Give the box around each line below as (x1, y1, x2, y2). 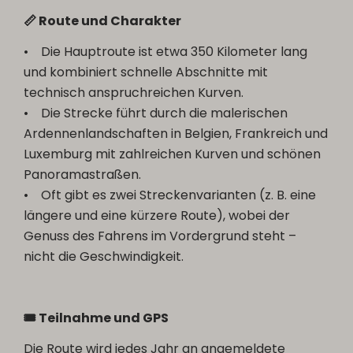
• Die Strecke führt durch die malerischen (24, 104, 288, 123)
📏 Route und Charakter (24, 12, 182, 31)
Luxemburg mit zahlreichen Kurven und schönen (24, 145, 321, 164)
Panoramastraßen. (24, 165, 142, 184)
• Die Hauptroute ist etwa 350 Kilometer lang (24, 43, 308, 61)
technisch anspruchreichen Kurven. (24, 84, 244, 102)
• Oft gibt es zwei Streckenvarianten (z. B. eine (24, 186, 317, 205)
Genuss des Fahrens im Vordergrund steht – (24, 227, 297, 246)
